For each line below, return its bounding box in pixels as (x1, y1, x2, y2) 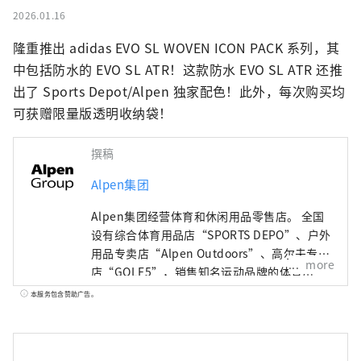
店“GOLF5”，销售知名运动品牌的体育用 (91, 263, 314, 280)
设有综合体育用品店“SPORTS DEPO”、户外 (91, 226, 331, 243)
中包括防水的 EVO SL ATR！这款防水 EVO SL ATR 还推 (13, 60, 343, 80)
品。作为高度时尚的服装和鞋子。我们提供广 (91, 282, 324, 299)
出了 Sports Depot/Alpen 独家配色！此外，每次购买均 (13, 81, 346, 102)
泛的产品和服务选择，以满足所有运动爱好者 (91, 301, 324, 317)
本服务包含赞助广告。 (31, 288, 98, 298)
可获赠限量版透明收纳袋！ (13, 103, 172, 123)
